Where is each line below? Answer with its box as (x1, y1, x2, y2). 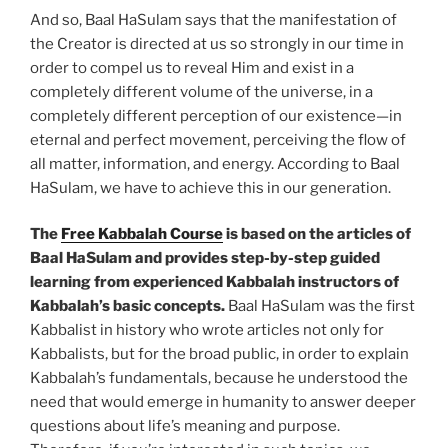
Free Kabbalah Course (61, 225, 223, 244)
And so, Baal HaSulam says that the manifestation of (30, 10, 397, 29)
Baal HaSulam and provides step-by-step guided (30, 249, 380, 268)
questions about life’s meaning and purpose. (30, 417, 340, 436)
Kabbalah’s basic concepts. (30, 297, 225, 316)
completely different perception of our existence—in (30, 106, 402, 125)
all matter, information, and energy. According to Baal (30, 154, 400, 173)
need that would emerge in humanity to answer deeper (30, 393, 416, 412)
